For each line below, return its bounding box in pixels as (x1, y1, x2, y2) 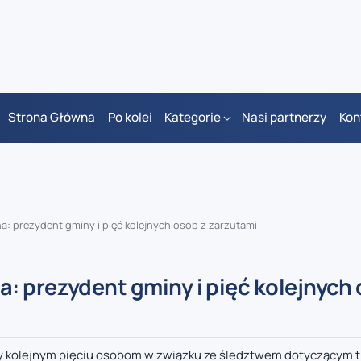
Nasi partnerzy (242, 109, 327, 127)
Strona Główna (8, 109, 96, 127)
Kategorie (164, 109, 221, 127)
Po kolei (107, 109, 152, 127)
